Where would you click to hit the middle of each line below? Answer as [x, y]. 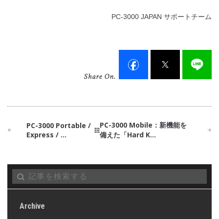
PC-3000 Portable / [58, 126]
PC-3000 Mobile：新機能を [143, 125]
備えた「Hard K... [128, 135]
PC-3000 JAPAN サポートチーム [162, 17]
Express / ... [46, 135]
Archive [32, 206]
